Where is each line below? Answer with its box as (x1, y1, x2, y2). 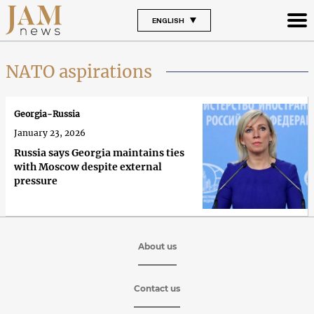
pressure (14, 175, 57, 188)
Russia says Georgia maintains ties (14, 146, 184, 160)
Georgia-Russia (14, 109, 80, 120)
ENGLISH (151, 15, 184, 25)
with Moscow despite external (14, 161, 162, 174)
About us (137, 240, 177, 252)
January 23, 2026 (14, 128, 86, 139)
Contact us (134, 282, 180, 294)
